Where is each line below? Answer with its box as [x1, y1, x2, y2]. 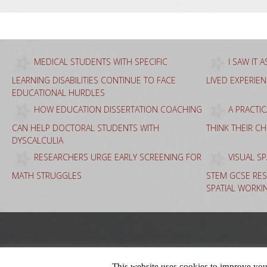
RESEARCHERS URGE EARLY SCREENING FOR [34, 151, 201, 163]
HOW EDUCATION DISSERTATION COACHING [34, 103, 202, 115]
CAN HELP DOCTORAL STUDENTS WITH [12, 122, 159, 133]
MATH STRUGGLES [12, 169, 82, 181]
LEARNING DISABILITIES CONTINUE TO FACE [12, 74, 176, 86]
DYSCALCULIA [12, 134, 63, 146]
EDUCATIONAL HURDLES [12, 86, 105, 98]
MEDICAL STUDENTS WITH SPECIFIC [34, 55, 167, 67]
